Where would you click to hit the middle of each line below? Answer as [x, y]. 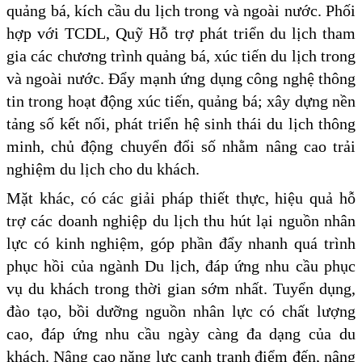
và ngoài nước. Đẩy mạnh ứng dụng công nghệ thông [181, 79]
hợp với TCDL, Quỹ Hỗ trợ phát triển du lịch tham [181, 34]
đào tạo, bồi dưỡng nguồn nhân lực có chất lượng [181, 311]
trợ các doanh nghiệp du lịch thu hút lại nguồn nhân [181, 221]
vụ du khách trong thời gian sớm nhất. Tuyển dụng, [181, 289]
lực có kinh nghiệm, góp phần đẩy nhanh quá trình [181, 244]
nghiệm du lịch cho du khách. [103, 169]
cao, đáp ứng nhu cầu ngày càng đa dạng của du [181, 334]
